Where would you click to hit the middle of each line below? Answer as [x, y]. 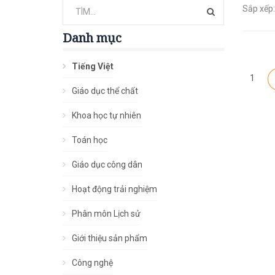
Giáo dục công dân [107, 165]
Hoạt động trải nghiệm [114, 189]
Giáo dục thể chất [105, 91]
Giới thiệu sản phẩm [110, 238]
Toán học [90, 140]
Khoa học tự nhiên [107, 115]
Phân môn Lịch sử [106, 214]
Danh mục [92, 38]
